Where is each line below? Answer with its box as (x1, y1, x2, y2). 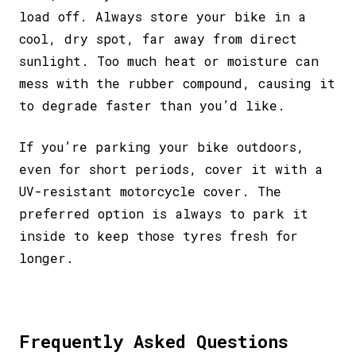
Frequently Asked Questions (19, 329, 288, 353)
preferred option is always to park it (19, 204, 308, 222)
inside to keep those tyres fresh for (19, 226, 298, 244)
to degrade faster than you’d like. (19, 96, 285, 114)
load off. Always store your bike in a (19, 7, 306, 25)
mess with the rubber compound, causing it (19, 74, 335, 91)
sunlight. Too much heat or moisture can (19, 52, 319, 69)
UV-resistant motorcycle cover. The (19, 182, 281, 199)
